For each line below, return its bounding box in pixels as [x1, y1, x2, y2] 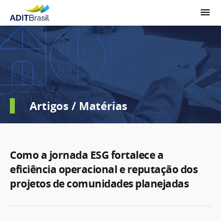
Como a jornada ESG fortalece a [10, 148, 163, 162]
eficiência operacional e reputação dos [10, 162, 197, 177]
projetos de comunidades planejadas [10, 177, 188, 191]
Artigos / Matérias [30, 98, 127, 113]
